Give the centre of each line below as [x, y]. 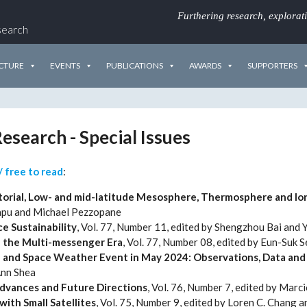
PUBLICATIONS [135, 65]
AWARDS [205, 65]
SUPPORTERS [272, 65]
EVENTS [65, 65]
